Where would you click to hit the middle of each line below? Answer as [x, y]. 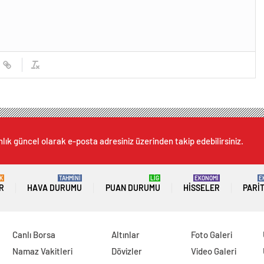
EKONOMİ [206, 178]
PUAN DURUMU [133, 188]
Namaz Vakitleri [42, 251]
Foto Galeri [212, 235]
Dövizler [127, 251]
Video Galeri [214, 251]
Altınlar [126, 235]
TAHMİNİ [70, 178]
